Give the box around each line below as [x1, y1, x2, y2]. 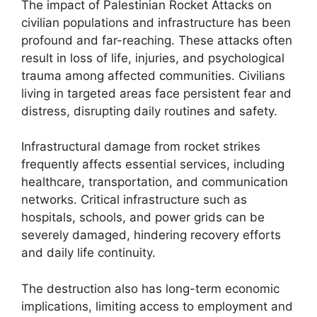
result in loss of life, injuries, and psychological [21, 50, 284, 65]
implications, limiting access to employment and [21, 299, 293, 313]
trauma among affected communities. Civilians [21, 68, 285, 83]
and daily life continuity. [21, 246, 156, 260]
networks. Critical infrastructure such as [21, 192, 247, 207]
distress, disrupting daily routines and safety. [21, 103, 277, 118]
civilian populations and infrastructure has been [21, 15, 291, 30]
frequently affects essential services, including [21, 157, 284, 171]
